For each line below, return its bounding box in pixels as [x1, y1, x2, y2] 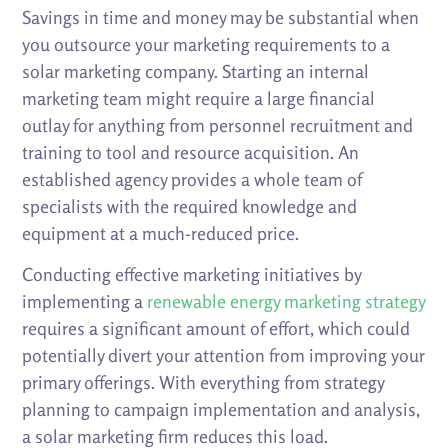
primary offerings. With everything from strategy [22, 371, 385, 394]
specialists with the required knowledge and [22, 195, 358, 218]
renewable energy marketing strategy [147, 290, 426, 313]
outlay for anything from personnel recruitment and [22, 114, 414, 137]
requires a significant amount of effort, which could [22, 317, 411, 340]
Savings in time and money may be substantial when [22, 6, 420, 29]
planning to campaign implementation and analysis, [22, 398, 421, 421]
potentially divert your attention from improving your [22, 344, 426, 367]
